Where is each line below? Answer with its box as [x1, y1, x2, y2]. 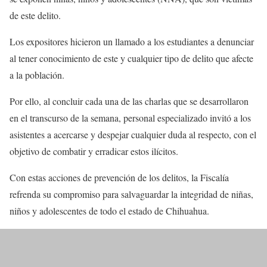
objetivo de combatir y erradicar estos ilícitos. [10, 144, 178, 157]
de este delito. [10, 8, 61, 21]
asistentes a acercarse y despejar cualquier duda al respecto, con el [10, 128, 256, 141]
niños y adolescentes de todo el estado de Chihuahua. [10, 204, 209, 217]
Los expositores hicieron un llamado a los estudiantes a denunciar [10, 35, 254, 48]
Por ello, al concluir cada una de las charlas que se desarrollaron [10, 94, 249, 107]
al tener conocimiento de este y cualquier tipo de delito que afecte [10, 51, 253, 64]
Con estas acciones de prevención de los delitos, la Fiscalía [10, 170, 229, 184]
